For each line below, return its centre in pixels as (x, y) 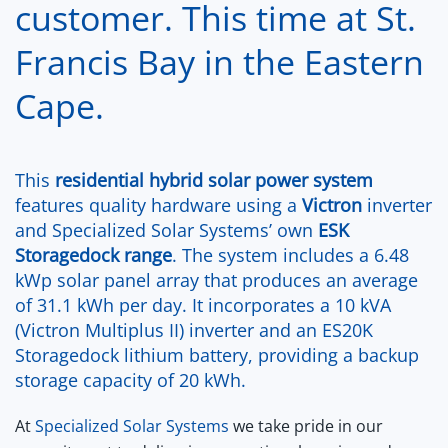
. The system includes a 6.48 (290, 255)
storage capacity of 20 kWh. (130, 380)
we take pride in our (306, 426)
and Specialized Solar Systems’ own (166, 230)
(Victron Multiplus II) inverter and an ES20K (194, 330)
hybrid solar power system (261, 180)
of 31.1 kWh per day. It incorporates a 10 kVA (203, 305)
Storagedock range (93, 255)
